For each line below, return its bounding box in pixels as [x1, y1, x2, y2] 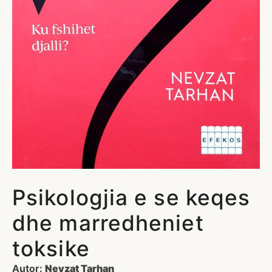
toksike [12, 235, 90, 261]
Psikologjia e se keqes [12, 184, 251, 210]
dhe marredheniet [12, 209, 204, 236]
